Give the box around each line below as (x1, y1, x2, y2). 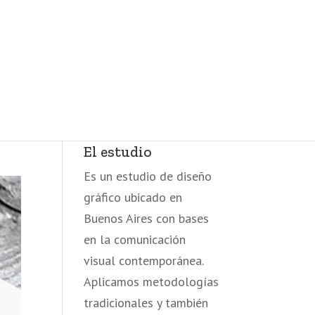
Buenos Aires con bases (84, 210, 210, 226)
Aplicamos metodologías (84, 274, 219, 290)
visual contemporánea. (84, 252, 204, 269)
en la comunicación (84, 231, 186, 247)
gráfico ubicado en (84, 189, 183, 205)
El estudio (84, 143, 153, 160)
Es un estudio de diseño (84, 168, 212, 184)
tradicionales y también (84, 295, 209, 311)
